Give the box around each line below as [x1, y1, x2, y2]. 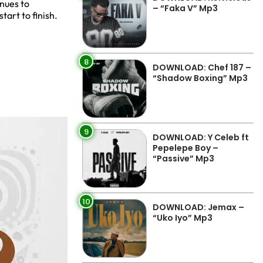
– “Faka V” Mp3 [153, 2, 218, 14]
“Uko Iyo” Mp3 [153, 212, 213, 224]
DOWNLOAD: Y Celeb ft [153, 131, 249, 143]
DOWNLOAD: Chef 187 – [153, 62, 251, 73]
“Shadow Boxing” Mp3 [153, 72, 248, 84]
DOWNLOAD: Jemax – [153, 201, 244, 213]
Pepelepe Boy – [153, 142, 218, 154]
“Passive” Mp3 [153, 153, 214, 164]
